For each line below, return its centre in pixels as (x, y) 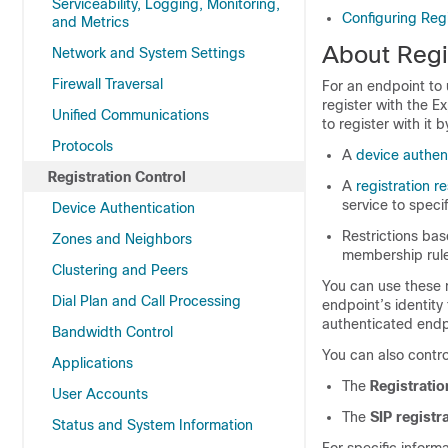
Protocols (82, 146)
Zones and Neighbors (122, 239)
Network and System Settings (148, 53)
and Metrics (90, 22)
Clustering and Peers (120, 270)
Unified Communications (130, 115)
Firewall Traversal (107, 84)
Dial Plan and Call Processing (146, 301)
